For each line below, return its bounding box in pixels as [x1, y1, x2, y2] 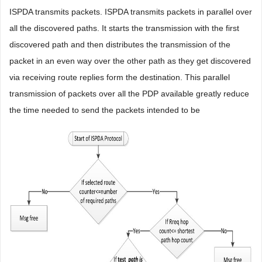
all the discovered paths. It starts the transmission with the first [9, 23, 239, 33]
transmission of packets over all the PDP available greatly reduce [9, 89, 249, 98]
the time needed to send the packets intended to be [9, 105, 200, 115]
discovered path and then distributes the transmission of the [9, 40, 230, 49]
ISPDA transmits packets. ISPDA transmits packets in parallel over [9, 7, 252, 16]
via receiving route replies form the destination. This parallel [9, 73, 230, 82]
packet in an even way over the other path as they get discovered [9, 56, 251, 65]
